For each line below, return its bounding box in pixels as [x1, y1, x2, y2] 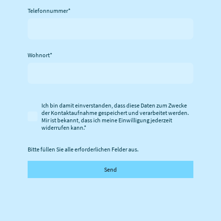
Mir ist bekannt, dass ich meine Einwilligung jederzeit [41, 116, 172, 124]
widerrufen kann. [41, 124, 84, 132]
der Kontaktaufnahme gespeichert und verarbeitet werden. [41, 109, 189, 117]
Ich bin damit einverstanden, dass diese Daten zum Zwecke [41, 102, 187, 110]
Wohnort [28, 51, 50, 59]
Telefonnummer [28, 7, 68, 15]
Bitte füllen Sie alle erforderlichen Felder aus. [28, 145, 139, 153]
